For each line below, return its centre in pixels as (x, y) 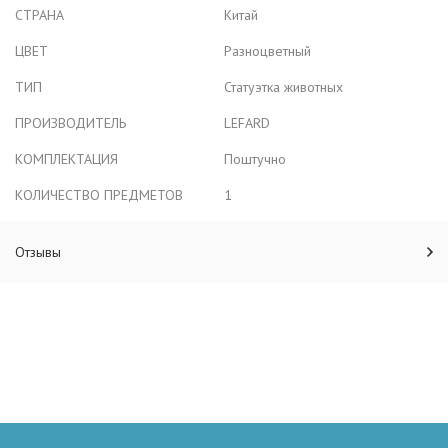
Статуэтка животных (283, 87)
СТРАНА (39, 15)
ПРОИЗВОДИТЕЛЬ (70, 123)
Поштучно (255, 159)
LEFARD (247, 123)
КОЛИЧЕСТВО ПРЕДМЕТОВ (99, 195)
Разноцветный (267, 51)
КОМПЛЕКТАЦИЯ (66, 159)
